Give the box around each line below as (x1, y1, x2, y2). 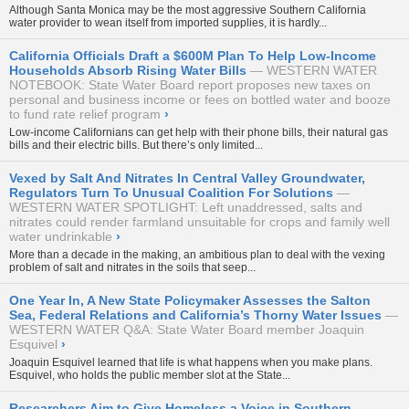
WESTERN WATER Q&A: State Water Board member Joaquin (9, 321, 364, 337)
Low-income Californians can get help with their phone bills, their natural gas (9, 125, 388, 139)
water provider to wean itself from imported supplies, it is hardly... (9, 16, 327, 29)
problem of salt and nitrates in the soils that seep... (9, 260, 256, 274)
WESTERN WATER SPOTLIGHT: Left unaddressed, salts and (9, 199, 362, 215)
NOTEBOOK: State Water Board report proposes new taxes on (9, 77, 371, 92)
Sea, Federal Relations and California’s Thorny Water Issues (9, 307, 382, 322)
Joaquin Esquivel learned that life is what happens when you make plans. (9, 355, 372, 369)
